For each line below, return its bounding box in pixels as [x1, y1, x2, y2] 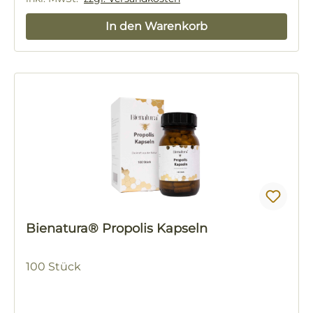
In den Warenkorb [105, 20, 208, 34]
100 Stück [26, 260, 81, 274]
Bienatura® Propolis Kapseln [102, 221, 208, 237]
